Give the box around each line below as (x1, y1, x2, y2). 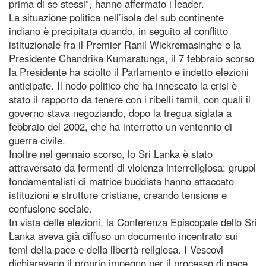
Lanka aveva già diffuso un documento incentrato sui (9, 228, 237, 243)
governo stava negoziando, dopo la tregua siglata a (9, 105, 232, 120)
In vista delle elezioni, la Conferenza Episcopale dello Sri (9, 214, 257, 229)
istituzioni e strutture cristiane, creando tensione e (9, 187, 227, 202)
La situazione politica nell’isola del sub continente (9, 9, 224, 24)
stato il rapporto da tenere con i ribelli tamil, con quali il (9, 91, 251, 106)
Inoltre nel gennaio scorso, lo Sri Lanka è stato (9, 146, 213, 161)
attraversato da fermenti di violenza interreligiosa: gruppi (9, 160, 256, 175)
